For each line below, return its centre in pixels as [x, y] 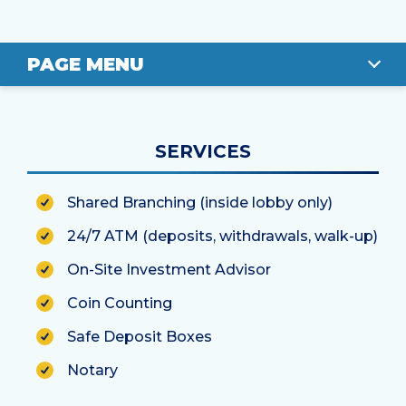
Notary [92, 370]
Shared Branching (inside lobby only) [200, 202]
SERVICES [203, 151]
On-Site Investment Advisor [169, 269]
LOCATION [68, 164]
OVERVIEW [69, 122]
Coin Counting [120, 303]
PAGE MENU [86, 64]
